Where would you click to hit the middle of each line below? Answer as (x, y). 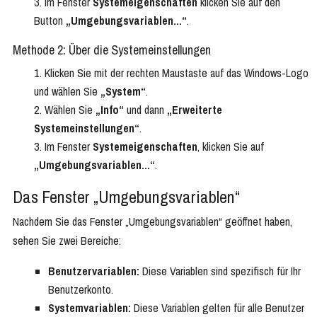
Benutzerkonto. (81, 290)
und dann (145, 110)
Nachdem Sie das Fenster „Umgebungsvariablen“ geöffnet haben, (152, 222)
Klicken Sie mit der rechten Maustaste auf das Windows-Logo (177, 73)
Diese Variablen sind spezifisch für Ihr (220, 271)
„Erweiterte (195, 110)
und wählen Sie (67, 92)
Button (50, 21)
